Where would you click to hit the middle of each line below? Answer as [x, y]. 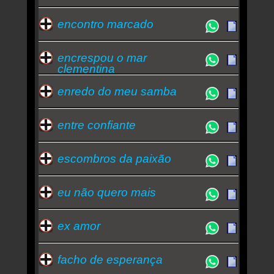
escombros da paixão [114, 158]
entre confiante [96, 125]
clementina [86, 68]
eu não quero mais [106, 192]
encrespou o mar [102, 57]
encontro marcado [105, 24]
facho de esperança [110, 259]
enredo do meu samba [117, 91]
